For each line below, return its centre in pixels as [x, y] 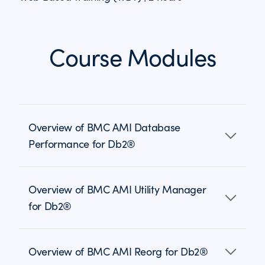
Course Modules [132, 57]
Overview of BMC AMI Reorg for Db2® [118, 251]
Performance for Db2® [82, 144]
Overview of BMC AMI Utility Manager [117, 189]
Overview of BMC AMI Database [104, 127]
